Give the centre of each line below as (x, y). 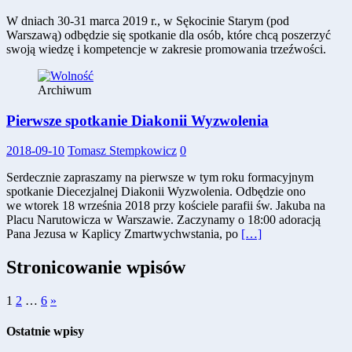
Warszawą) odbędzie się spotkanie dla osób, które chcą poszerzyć (169, 35)
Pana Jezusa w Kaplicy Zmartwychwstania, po (124, 234)
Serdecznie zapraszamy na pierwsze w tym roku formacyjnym (160, 178)
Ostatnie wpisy (45, 332)
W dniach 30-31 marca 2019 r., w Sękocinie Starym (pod (148, 20)
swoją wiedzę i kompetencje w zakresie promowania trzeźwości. (166, 49)
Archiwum (64, 90)
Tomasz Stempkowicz (122, 151)
